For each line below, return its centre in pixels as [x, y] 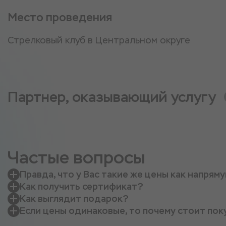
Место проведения [60, 17]
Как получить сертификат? [81, 186]
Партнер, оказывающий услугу [112, 97]
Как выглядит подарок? [74, 199]
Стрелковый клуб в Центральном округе [99, 40]
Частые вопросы [76, 157]
